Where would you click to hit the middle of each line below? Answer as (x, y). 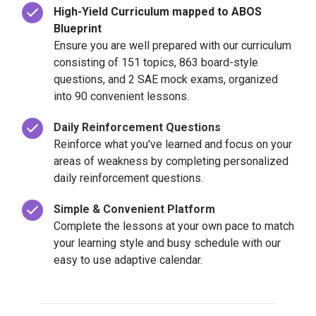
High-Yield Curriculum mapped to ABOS (158, 12)
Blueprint (78, 29)
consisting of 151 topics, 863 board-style (156, 62)
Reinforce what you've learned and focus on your (173, 144)
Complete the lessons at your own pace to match (174, 226)
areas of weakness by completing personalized (171, 161)
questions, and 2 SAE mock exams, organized (166, 79)
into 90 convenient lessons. (121, 96)
